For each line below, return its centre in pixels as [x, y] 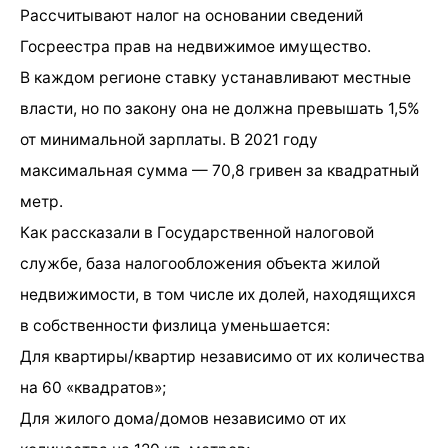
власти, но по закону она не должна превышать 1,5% [220, 108]
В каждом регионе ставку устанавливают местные [215, 77]
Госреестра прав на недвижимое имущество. [195, 46]
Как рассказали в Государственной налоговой [197, 232]
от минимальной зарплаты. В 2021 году [169, 139]
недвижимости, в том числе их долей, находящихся [218, 294]
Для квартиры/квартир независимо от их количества [222, 356]
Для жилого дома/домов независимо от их [183, 418]
